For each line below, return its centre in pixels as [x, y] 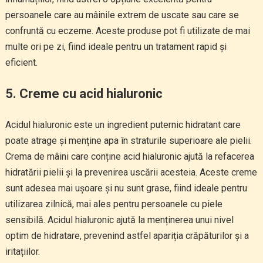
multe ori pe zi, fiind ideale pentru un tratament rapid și [116, 47]
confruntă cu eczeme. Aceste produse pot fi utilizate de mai [127, 31]
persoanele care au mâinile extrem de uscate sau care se [122, 15]
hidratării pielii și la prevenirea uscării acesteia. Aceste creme [131, 172]
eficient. [21, 63]
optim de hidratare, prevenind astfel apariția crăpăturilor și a [127, 236]
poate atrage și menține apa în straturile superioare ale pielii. [128, 141]
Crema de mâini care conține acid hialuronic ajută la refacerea [129, 156]
